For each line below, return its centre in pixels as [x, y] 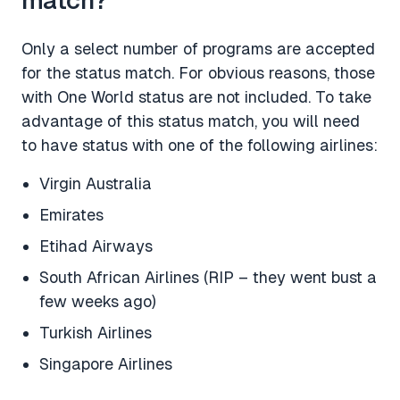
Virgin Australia [96, 183]
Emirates [71, 214]
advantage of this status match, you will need [191, 121]
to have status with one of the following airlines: [200, 145]
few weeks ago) [98, 301]
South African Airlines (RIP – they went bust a [208, 277]
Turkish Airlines [96, 332]
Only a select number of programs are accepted [198, 48]
